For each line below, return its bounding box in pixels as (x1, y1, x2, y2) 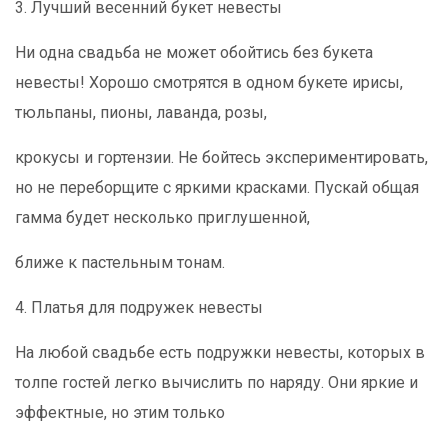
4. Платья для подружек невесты (15, 298, 263, 317)
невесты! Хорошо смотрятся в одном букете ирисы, (15, 73, 403, 92)
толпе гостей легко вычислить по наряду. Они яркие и (15, 373, 418, 392)
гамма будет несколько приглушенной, (15, 208, 314, 227)
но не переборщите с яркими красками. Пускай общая (15, 178, 419, 197)
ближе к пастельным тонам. (15, 253, 229, 272)
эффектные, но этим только (15, 403, 229, 422)
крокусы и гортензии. (15, 148, 178, 167)
